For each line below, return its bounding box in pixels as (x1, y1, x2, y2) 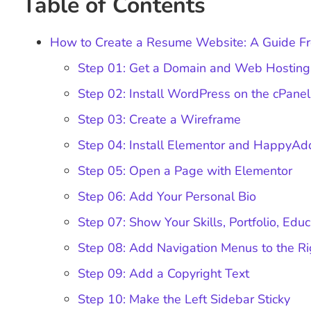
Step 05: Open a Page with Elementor (78, 162, 292, 180)
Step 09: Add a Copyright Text (78, 265, 249, 283)
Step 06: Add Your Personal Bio (78, 188, 256, 205)
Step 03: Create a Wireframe (78, 111, 241, 128)
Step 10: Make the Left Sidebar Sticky (78, 291, 290, 308)
